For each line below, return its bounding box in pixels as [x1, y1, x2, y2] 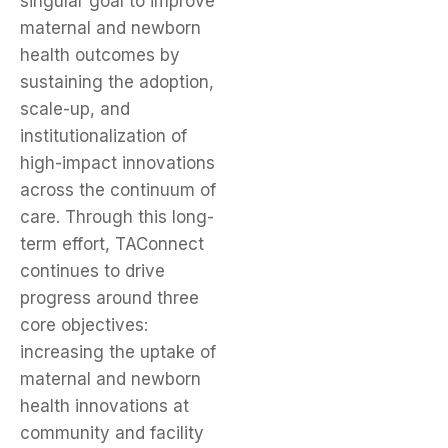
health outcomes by [20, 45, 180, 66]
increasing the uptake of [20, 342, 216, 363]
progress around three [20, 288, 199, 309]
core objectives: [20, 315, 148, 336]
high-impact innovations [20, 153, 215, 174]
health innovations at [20, 396, 189, 417]
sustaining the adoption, [20, 72, 214, 93]
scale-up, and [20, 99, 130, 120]
